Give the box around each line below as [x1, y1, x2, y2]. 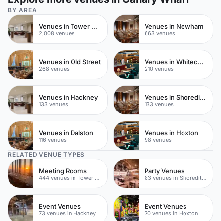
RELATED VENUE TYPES [8, 151, 85, 158]
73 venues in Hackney [39, 209, 96, 217]
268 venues [39, 65, 70, 72]
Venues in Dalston [39, 128, 93, 137]
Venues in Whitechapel [198, 57, 204, 66]
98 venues [145, 136, 172, 143]
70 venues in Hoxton [145, 209, 198, 217]
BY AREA [8, 6, 37, 14]
